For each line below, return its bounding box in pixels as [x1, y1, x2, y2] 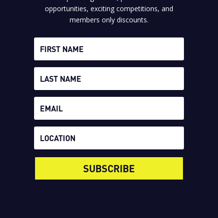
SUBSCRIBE [83, 162, 135, 174]
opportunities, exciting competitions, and [44, 3, 173, 13]
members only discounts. [69, 15, 148, 24]
